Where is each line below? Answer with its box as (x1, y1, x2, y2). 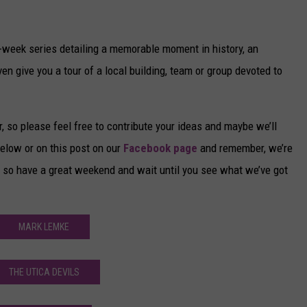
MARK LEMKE (19, 221, 69, 233)
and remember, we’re (197, 141, 293, 156)
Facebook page (123, 141, 197, 156)
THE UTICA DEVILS (8, 267, 79, 278)
